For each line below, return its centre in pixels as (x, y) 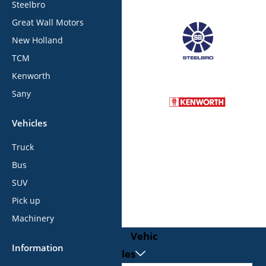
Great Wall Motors (48, 23)
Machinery (33, 218)
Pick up (26, 201)
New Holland (37, 40)
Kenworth (31, 76)
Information (38, 248)
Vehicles (29, 123)
